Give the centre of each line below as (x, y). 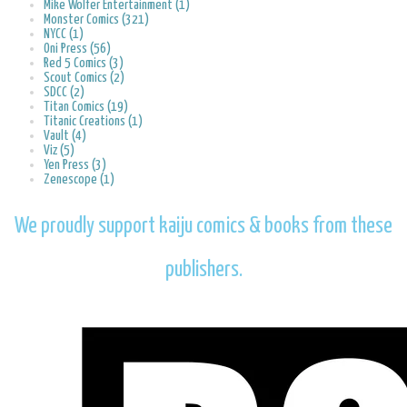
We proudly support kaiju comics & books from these (203, 227)
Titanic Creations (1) (93, 121)
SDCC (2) (64, 92)
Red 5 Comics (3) (84, 63)
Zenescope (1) (79, 179)
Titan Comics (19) (86, 106)
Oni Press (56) (77, 48)
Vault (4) (65, 135)
